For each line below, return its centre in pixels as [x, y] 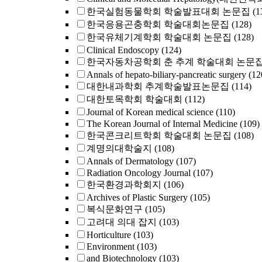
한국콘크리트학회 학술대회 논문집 [159, 135]
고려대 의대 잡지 [122, 222]
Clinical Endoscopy [123, 50]
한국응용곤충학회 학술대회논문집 [158, 24]
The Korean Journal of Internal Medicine [162, 124]
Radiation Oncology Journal [139, 173]
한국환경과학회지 [124, 185]
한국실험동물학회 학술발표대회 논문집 [168, 11]
